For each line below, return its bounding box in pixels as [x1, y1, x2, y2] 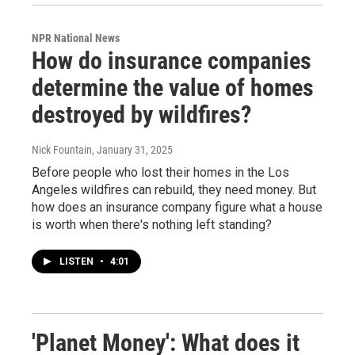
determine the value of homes [32, 74, 314, 101]
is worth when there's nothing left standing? [32, 217, 272, 232]
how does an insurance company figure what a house [32, 200, 323, 215]
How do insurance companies [32, 47, 311, 74]
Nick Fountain [32, 143, 92, 156]
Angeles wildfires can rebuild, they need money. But [32, 182, 316, 197]
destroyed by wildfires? [32, 101, 251, 128]
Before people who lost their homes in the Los [32, 165, 289, 180]
